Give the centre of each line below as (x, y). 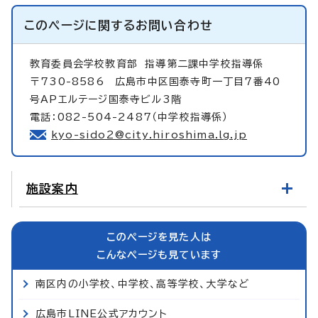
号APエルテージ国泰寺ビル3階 (106, 99)
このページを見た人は (159, 237)
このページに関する (80, 25)
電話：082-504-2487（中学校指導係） (129, 117)
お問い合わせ (174, 25)
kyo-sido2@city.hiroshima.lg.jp (149, 135)
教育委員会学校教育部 (88, 64)
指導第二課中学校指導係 (204, 64)
